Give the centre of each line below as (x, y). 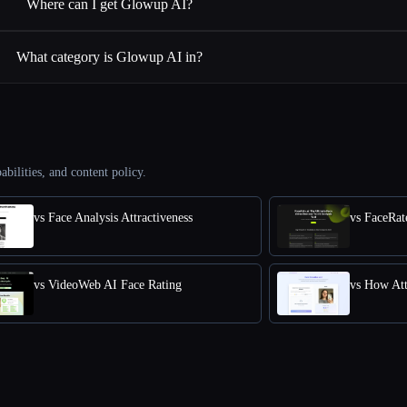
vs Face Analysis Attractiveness (113, 217)
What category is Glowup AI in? (110, 56)
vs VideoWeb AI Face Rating (108, 284)
